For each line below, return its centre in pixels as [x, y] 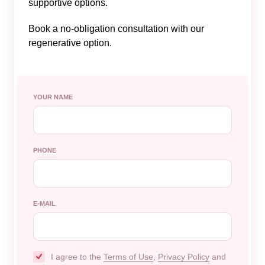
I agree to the [77, 256]
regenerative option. [70, 43]
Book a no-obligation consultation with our [116, 29]
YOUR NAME [53, 97]
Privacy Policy [184, 256]
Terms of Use [128, 256]
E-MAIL [44, 203]
